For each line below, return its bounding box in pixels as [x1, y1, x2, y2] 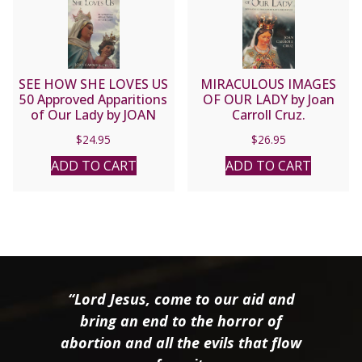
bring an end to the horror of [80, 310, 282, 330]
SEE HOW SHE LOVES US [19, 74, 169, 93]
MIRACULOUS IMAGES [200, 74, 337, 93]
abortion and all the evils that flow [61, 332, 301, 352]
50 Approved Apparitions [19, 90, 168, 108]
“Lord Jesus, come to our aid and [67, 288, 295, 309]
